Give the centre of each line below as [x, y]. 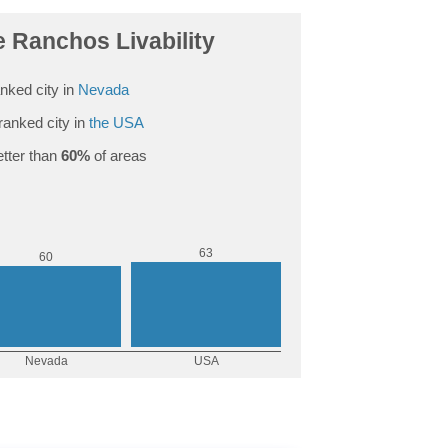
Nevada [103, 89]
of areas [118, 155]
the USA [116, 122]
